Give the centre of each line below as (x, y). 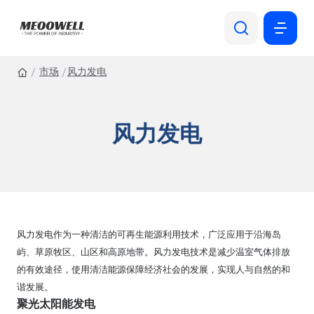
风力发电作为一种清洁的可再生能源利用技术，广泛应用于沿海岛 (149, 234)
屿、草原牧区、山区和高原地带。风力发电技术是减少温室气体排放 (153, 252)
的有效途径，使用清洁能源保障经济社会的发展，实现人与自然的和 (153, 269)
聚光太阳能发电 (56, 304)
